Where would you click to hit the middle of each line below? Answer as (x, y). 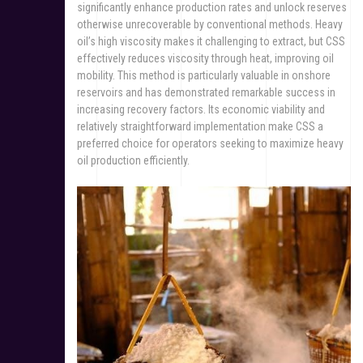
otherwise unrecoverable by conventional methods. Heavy (210, 25)
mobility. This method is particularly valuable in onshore (204, 76)
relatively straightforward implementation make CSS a (200, 127)
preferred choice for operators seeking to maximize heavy (210, 144)
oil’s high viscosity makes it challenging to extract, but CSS (211, 42)
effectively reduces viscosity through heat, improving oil (205, 59)
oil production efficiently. (133, 161)
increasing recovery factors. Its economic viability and (201, 110)
